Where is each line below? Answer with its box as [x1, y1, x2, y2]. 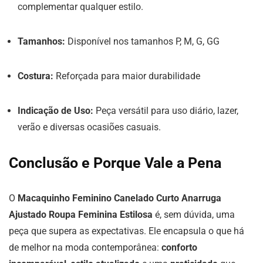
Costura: [18, 70, 53, 82]
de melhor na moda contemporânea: [9, 242, 161, 253]
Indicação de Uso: [18, 105, 93, 116]
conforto [161, 242, 197, 253]
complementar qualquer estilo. [18, 1, 143, 12]
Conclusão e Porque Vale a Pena [9, 154, 221, 171]
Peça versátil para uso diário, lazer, [93, 105, 238, 116]
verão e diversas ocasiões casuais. [18, 122, 161, 133]
